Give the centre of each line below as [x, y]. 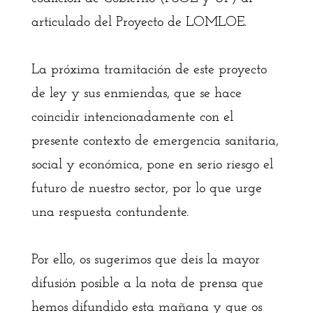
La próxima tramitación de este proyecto [149, 70]
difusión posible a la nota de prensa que [147, 284]
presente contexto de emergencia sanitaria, [155, 141]
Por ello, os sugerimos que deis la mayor [145, 260]
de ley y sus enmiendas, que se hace [136, 94]
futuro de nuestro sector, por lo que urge [146, 189]
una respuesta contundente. [110, 212]
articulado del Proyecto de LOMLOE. [139, 22]
